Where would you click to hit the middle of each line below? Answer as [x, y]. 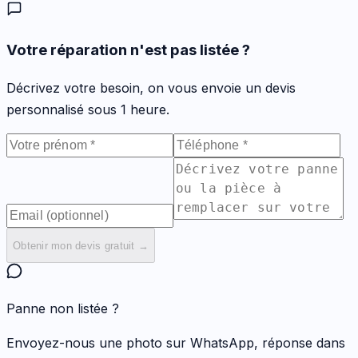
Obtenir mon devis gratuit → [81, 245]
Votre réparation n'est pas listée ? [128, 50]
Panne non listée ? [63, 309]
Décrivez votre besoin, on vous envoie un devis [151, 88]
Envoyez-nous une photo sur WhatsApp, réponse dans [176, 343]
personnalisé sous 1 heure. [88, 110]
